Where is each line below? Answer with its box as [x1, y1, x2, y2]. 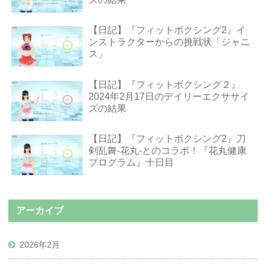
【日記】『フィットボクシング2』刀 [88, 133, 246, 144]
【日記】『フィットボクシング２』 [88, 79, 241, 90]
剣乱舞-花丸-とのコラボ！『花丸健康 [88, 145, 247, 156]
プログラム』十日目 [88, 157, 175, 167]
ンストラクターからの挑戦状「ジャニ [88, 37, 251, 47]
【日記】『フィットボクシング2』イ [88, 25, 246, 36]
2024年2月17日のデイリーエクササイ [88, 91, 250, 102]
